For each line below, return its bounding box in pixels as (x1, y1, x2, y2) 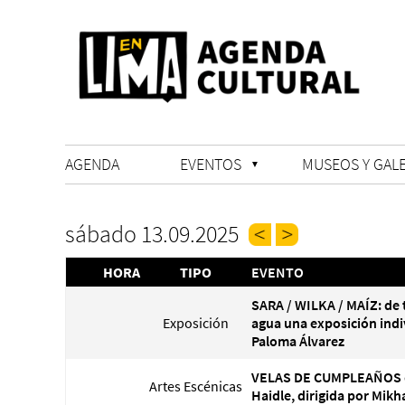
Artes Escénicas (149, 377, 242, 395)
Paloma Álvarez (251, 332, 344, 350)
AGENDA (65, 154, 119, 174)
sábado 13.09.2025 (65, 219, 239, 249)
